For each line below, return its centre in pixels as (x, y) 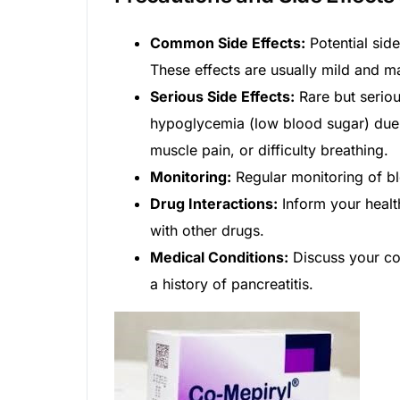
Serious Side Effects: (222, 96)
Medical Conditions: (219, 257)
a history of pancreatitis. (232, 283)
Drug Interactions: (214, 203)
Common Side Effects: (228, 42)
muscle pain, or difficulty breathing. (269, 150)
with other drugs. (207, 230)
